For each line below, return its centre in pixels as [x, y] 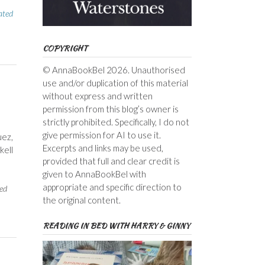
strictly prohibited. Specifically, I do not [116, 122]
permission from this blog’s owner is [110, 109]
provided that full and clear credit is [111, 161]
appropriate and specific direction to [112, 187]
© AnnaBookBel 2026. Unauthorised [114, 70]
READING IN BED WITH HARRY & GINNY [116, 225]
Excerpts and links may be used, [103, 148]
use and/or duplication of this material [115, 83]
